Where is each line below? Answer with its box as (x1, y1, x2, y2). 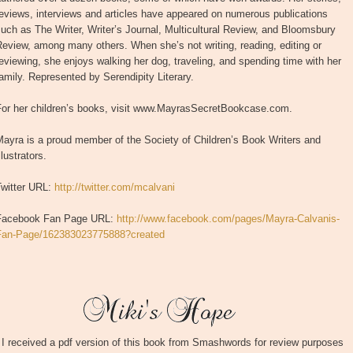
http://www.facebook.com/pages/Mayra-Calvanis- (117, 213, 340, 225)
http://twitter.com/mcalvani (54, 181, 175, 194)
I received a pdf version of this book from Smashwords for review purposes (2, 336, 344, 349)
